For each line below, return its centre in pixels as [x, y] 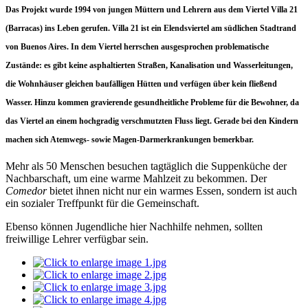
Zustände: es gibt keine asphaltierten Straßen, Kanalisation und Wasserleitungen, [149, 65]
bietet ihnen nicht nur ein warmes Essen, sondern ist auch [172, 190]
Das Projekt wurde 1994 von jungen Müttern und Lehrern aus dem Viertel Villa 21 [152, 9]
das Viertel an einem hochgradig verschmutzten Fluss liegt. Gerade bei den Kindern [152, 121]
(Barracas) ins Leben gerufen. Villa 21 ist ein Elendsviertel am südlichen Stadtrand [151, 28]
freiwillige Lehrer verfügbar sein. [77, 239]
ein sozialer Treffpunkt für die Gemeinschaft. [102, 203]
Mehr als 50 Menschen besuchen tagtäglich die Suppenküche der [146, 166]
